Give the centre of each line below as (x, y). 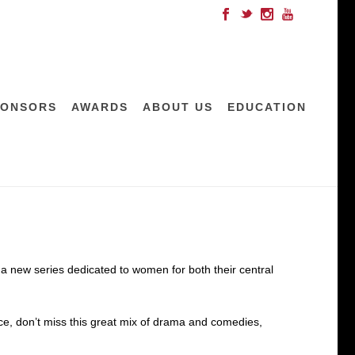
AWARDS (100, 107)
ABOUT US (178, 107)
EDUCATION (267, 107)
